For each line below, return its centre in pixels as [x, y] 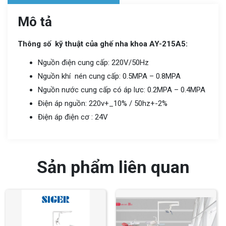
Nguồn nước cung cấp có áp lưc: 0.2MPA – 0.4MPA [122, 90]
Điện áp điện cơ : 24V [73, 117]
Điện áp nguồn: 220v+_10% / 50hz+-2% [103, 103]
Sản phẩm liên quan [113, 167]
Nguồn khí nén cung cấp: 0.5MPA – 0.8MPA [109, 76]
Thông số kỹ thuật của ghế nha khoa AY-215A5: [103, 44]
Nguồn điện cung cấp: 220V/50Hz [93, 62]
